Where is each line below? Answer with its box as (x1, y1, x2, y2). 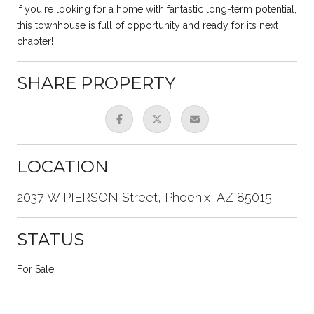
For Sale (17, 263, 54, 275)
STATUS (17, 228, 84, 250)
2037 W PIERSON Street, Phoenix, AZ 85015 (17, 189, 272, 205)
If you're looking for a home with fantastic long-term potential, (17, 3, 296, 15)
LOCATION (17, 156, 109, 177)
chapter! (17, 35, 53, 47)
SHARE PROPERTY (17, 72, 175, 93)
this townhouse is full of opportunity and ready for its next (17, 19, 278, 31)
